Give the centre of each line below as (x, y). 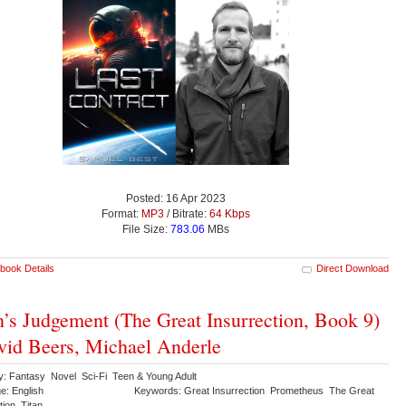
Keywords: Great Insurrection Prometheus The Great (254, 391)
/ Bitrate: (187, 214)
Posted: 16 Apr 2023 (176, 199)
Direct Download (353, 269)
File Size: (146, 230)
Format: (121, 214)
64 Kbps (230, 214)
